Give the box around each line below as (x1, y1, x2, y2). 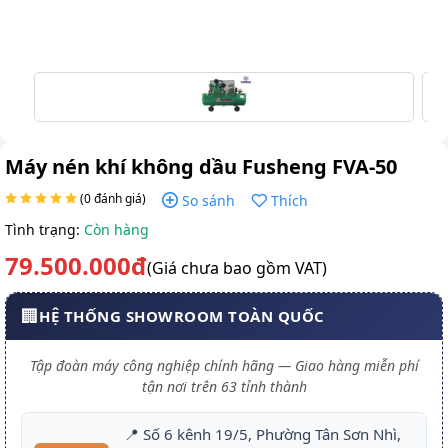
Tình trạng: (5, 219, 84, 239)
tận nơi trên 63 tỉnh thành (141, 376, 307, 396)
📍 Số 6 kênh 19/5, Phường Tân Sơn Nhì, (124, 423, 401, 444)
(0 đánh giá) (77, 189, 146, 207)
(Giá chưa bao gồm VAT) (147, 256, 327, 279)
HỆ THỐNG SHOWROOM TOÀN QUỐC (39, 306, 325, 327)
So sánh (182, 190, 235, 210)
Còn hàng (84, 219, 149, 239)
